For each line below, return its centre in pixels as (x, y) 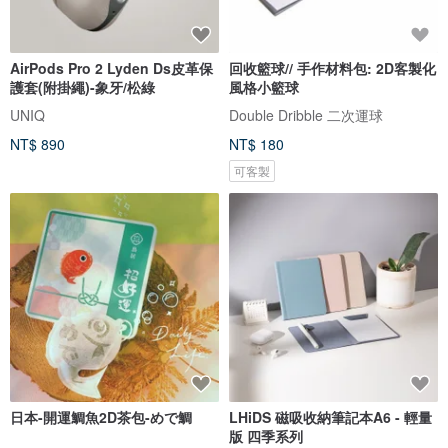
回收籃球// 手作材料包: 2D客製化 (332, 68)
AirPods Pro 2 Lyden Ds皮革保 (58, 68)
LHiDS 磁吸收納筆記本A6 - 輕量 (330, 417)
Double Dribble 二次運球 (306, 115)
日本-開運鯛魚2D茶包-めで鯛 (101, 417)
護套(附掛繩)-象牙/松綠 (82, 87)
